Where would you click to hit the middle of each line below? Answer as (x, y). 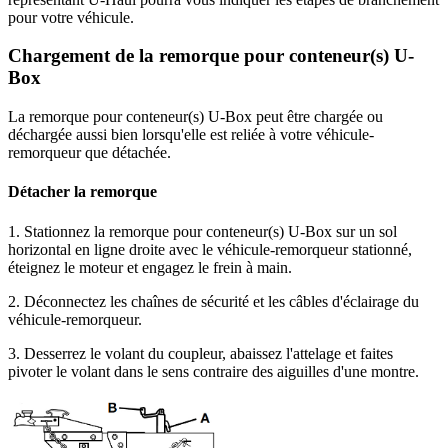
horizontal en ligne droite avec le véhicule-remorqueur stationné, (210, 249)
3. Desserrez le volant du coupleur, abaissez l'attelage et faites (200, 353)
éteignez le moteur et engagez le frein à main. (150, 267)
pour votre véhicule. (71, 17)
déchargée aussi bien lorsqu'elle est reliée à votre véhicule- (191, 135)
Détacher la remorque (82, 192)
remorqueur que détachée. (89, 153)
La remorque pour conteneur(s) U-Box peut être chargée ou (195, 117)
